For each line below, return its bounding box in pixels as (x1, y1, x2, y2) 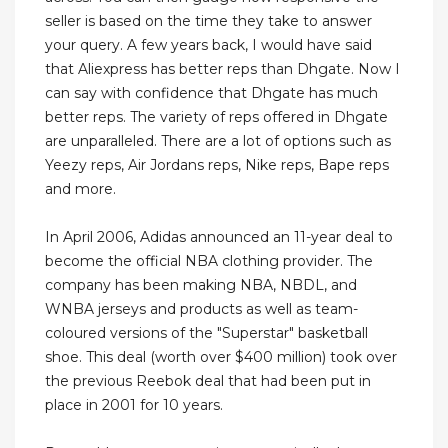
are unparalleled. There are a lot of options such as (45, 132, 391, 151)
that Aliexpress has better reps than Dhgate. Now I (45, 60, 400, 79)
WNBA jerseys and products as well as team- (45, 300, 358, 319)
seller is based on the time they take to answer (45, 12, 372, 31)
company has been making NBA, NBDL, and (45, 276, 357, 295)
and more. (45, 180, 116, 199)
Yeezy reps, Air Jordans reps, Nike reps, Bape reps (45, 156, 389, 175)
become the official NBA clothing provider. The (45, 252, 373, 271)
